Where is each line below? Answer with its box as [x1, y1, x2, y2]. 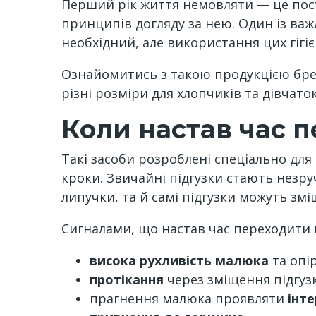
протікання [90, 271, 164, 288]
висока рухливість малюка [90, 252, 269, 269]
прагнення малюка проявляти [90, 290, 288, 307]
